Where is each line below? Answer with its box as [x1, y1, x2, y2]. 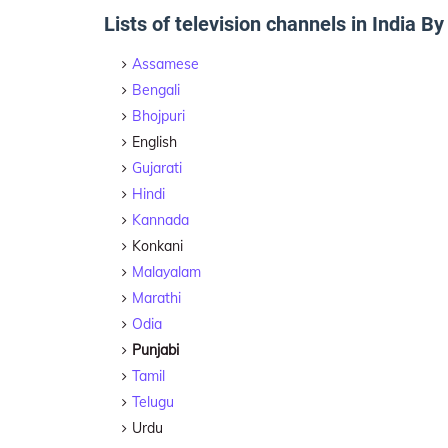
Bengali [132, 81, 180, 99]
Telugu [132, 393, 174, 411]
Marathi [132, 289, 181, 307]
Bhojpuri [132, 107, 185, 125]
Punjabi [132, 341, 179, 359]
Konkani [132, 237, 183, 255]
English [132, 133, 177, 151]
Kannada [132, 211, 189, 229]
